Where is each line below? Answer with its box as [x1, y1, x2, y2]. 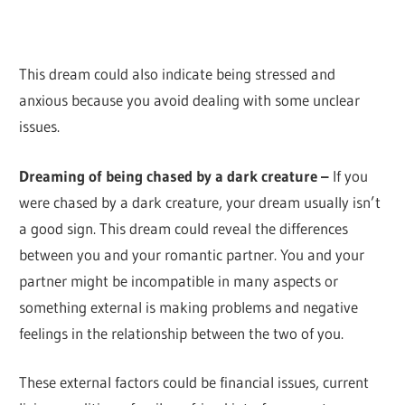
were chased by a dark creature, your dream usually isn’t [19, 192, 381, 212]
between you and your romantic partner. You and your [19, 244, 365, 264]
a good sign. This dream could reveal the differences [19, 218, 349, 238]
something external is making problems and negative [19, 297, 359, 316]
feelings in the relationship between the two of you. [19, 323, 344, 343]
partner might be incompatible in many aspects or [19, 270, 339, 290]
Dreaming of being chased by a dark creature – [19, 165, 330, 185]
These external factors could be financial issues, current [19, 372, 370, 392]
